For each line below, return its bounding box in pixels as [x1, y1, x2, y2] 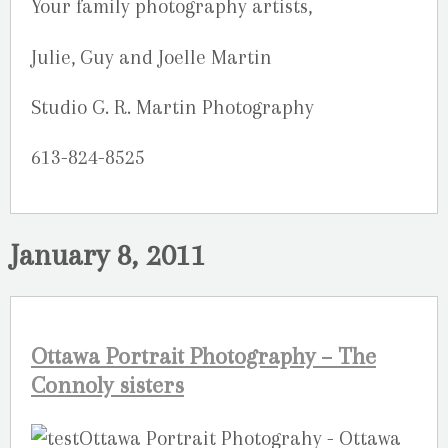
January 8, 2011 [10, 237, 206, 273]
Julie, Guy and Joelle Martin [31, 45, 272, 69]
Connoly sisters [31, 371, 184, 399]
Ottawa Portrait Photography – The [31, 342, 376, 370]
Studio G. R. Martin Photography [31, 95, 314, 119]
